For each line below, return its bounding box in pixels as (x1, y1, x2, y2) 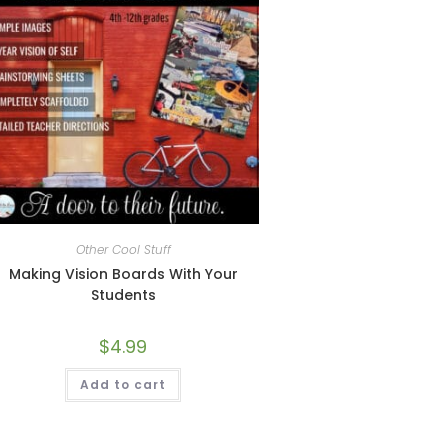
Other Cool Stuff (75, 240, 171, 258)
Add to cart (80, 375, 167, 393)
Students (90, 284, 156, 305)
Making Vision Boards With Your (8, 263, 238, 284)
